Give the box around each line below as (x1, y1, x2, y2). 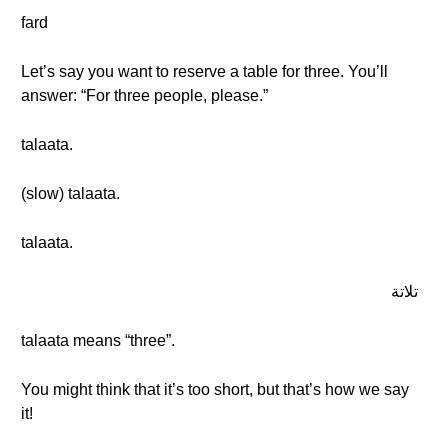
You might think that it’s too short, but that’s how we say (21, 381, 409, 398)
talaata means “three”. (21, 332, 175, 349)
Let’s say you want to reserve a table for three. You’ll (21, 63, 388, 80)
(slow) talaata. (21, 185, 120, 202)
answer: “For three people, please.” (21, 87, 268, 104)
